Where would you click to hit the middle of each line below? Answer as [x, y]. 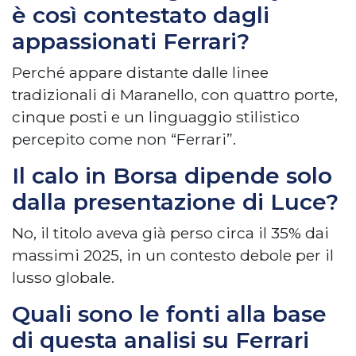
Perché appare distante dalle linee [140, 73]
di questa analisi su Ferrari [161, 341]
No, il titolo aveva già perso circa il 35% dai [170, 233]
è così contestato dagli [141, 15]
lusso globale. [63, 278]
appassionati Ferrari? [131, 42]
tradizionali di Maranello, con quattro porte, [175, 95]
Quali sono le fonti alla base [169, 314]
